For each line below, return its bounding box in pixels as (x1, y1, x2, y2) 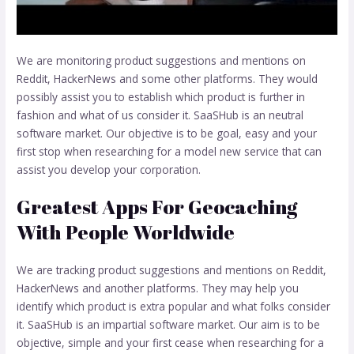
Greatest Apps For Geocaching (17, 194, 298, 220)
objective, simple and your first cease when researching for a (17, 335, 325, 351)
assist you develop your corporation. (17, 161, 201, 177)
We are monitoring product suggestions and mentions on (17, 52, 307, 68)
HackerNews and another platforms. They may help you (17, 281, 299, 296)
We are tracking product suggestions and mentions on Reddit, (17, 262, 327, 278)
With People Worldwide (17, 219, 235, 246)
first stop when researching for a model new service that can (17, 143, 322, 159)
